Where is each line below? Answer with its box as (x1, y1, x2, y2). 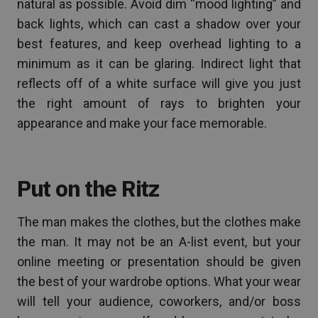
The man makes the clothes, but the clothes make (17, 214, 301, 229)
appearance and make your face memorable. (17, 115, 267, 131)
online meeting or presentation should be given (17, 253, 301, 269)
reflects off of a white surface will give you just (17, 75, 301, 91)
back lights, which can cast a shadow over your (17, 16, 301, 31)
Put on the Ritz (17, 172, 159, 203)
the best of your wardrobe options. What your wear (17, 273, 301, 289)
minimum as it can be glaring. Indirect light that (17, 55, 301, 71)
